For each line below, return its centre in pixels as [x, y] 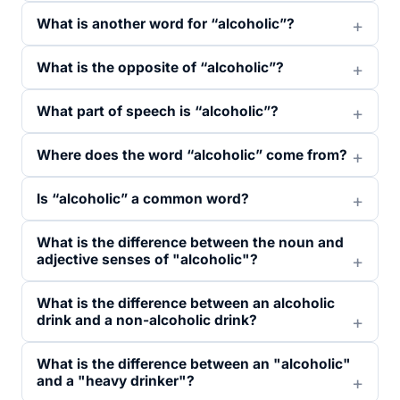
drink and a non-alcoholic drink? [147, 320]
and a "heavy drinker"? [116, 381]
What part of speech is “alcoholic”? [158, 111]
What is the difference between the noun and [190, 242]
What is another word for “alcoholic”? [166, 24]
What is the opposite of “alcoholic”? [160, 67]
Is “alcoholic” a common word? [143, 199]
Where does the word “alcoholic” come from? [192, 155]
